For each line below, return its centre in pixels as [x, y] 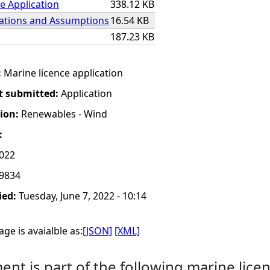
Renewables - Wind [64, 114]
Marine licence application [63, 73]
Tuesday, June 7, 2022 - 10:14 [83, 196]
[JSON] [97, 231]
